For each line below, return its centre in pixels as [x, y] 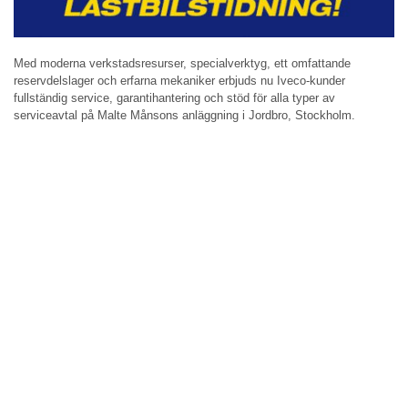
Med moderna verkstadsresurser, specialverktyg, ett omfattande [182, 64]
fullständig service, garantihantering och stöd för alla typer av [174, 98]
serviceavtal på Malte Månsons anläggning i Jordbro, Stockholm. [184, 116]
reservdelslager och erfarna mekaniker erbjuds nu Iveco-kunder [179, 81]
